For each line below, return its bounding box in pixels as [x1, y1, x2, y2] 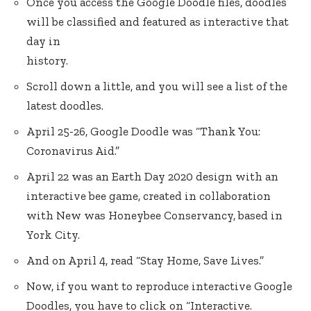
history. [26, 53, 68, 67]
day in [26, 34, 60, 48]
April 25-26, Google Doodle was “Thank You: [26, 124, 260, 138]
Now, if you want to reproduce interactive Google [26, 279, 292, 293]
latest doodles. [26, 99, 103, 112]
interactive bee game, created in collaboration [26, 189, 271, 203]
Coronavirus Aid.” [26, 144, 119, 158]
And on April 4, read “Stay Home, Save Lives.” [26, 253, 264, 267]
